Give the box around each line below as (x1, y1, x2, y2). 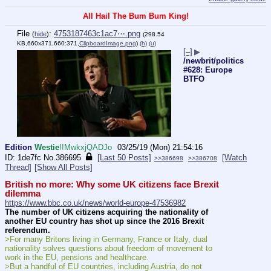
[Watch (222, 153, 247, 163)
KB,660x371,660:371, (17, 40, 79, 47)
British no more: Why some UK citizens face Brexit (5, 179, 219, 189)
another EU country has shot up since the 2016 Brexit (5, 216, 204, 226)
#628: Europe (183, 65, 232, 75)
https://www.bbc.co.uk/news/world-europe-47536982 (5, 198, 186, 207)
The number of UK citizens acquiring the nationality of (5, 207, 208, 217)
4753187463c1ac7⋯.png (54, 29, 140, 39)
